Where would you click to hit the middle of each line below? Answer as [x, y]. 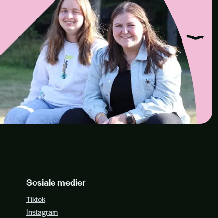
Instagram [42, 211]
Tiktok [36, 199]
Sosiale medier [56, 182]
